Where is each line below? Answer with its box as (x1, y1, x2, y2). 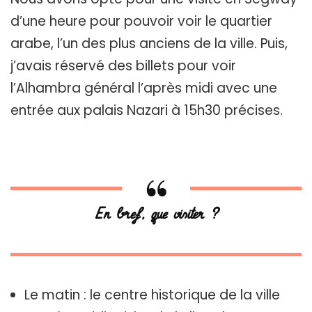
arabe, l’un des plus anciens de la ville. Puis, (10, 34, 288, 54)
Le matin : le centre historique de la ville (24, 286, 280, 305)
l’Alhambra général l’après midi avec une (10, 79, 277, 98)
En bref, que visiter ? (95, 204, 217, 226)
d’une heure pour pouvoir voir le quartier (10, 12, 272, 31)
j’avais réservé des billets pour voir (10, 56, 236, 76)
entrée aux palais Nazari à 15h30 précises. (10, 101, 283, 120)
